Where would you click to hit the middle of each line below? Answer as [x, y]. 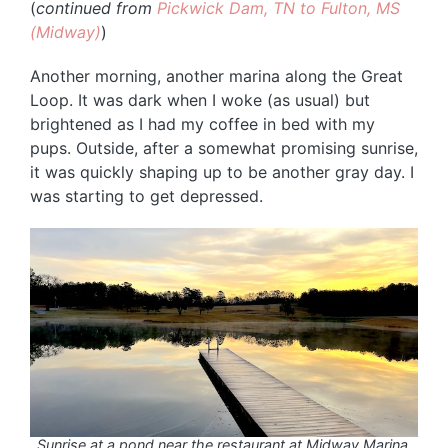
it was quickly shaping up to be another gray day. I [222, 171]
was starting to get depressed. [146, 195]
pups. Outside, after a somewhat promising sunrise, [224, 147]
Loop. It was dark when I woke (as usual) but [200, 99]
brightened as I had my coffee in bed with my [202, 123]
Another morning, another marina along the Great [216, 75]
